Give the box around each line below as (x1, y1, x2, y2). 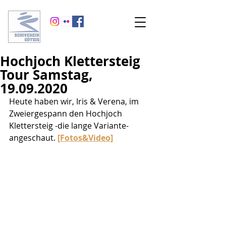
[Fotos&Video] (58, 132, 113, 143)
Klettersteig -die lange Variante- (9, 120, 131, 131)
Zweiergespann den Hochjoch (9, 108, 124, 119)
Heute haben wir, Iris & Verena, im (9, 96, 141, 107)
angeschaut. (9, 132, 58, 143)
